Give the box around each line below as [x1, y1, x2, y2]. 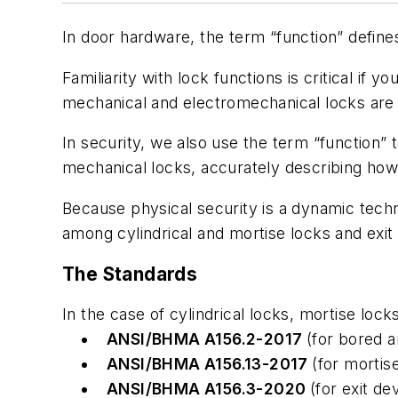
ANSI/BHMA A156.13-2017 [107, 354, 313, 374]
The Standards [62, 262, 198, 285]
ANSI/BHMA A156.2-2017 [107, 330, 306, 349]
